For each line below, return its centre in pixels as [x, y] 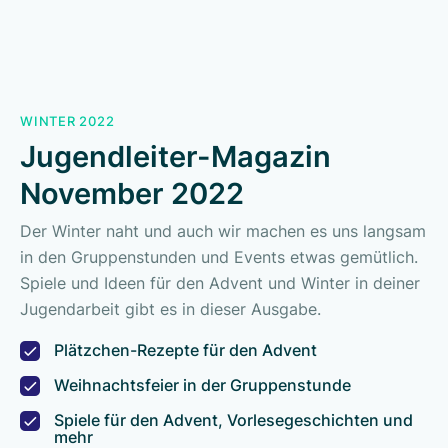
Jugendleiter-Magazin [175, 157]
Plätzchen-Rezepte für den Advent [185, 350]
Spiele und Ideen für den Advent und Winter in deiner [220, 283]
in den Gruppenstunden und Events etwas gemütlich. [219, 257]
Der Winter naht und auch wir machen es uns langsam [223, 231]
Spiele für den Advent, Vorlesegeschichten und [233, 420]
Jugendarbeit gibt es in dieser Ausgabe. [170, 309]
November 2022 [132, 194]
